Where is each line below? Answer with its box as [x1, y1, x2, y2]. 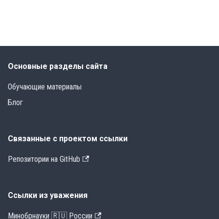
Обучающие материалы [8, 82, 82, 92]
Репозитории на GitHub [8, 154, 80, 164]
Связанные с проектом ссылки [8, 134, 128, 144]
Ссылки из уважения [8, 191, 88, 200]
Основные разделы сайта [8, 62, 108, 71]
